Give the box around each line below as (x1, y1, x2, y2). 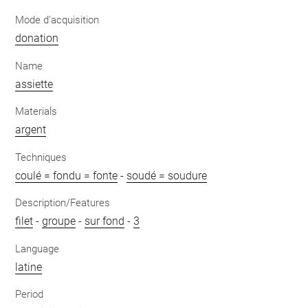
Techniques (15, 151, 67, 164)
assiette (15, 77, 54, 91)
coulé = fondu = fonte (15, 168, 118, 182)
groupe (42, 214, 76, 228)
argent (15, 123, 47, 136)
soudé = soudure (126, 168, 208, 182)
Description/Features (15, 197, 111, 209)
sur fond (85, 214, 125, 228)
